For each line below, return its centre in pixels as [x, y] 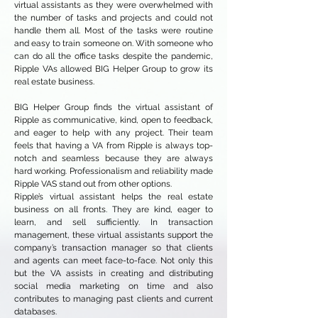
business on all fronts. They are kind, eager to [114, 209]
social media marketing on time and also [114, 286]
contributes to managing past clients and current [114, 299]
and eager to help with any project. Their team [114, 133]
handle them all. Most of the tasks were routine [114, 31]
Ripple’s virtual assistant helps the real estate [114, 197]
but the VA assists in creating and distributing [114, 273]
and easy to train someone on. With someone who [114, 43]
